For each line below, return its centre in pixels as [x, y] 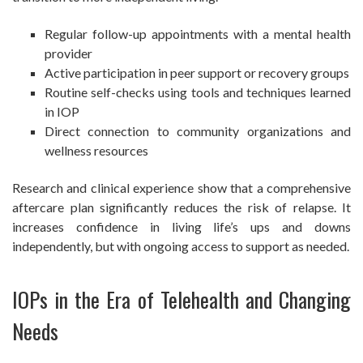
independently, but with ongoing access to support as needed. [181, 246]
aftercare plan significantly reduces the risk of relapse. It [181, 207]
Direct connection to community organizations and [198, 131]
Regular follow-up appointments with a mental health [198, 34]
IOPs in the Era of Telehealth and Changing [181, 300]
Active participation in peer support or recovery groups [197, 73]
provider [68, 53]
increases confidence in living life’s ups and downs [181, 227]
